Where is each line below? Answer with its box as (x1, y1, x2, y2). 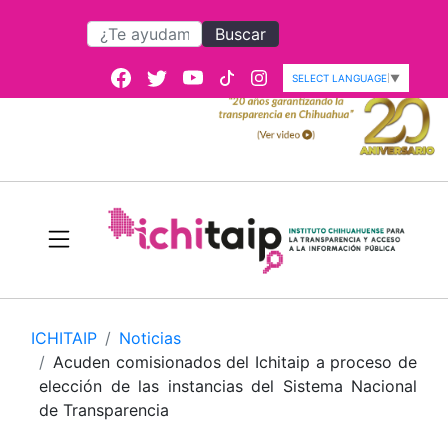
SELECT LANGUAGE (292, 72, 387, 84)
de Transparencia (39, 400, 169, 421)
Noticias (119, 328, 181, 349)
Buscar (215, 24, 267, 44)
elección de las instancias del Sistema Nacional (39, 376, 417, 397)
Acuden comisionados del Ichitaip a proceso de (53, 352, 417, 373)
